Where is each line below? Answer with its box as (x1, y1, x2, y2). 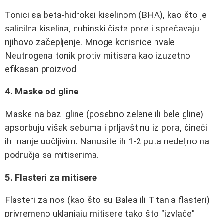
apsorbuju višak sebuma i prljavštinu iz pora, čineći (5, 123, 207, 134)
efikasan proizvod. (5, 63, 78, 75)
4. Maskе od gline (5, 86, 78, 97)
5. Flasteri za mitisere (5, 172, 97, 183)
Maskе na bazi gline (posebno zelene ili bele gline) (5, 109, 203, 120)
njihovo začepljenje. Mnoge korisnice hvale (5, 36, 175, 47)
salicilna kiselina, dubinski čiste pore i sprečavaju (5, 23, 199, 34)
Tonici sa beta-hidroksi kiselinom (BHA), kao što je (5, 9, 207, 20)
